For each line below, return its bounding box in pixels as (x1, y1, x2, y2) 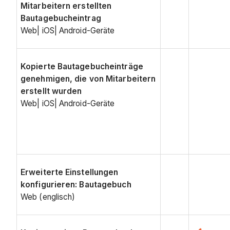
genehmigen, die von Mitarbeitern (21, 73, 156, 84)
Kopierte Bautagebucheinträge (21, 61, 143, 71)
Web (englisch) (21, 191, 75, 202)
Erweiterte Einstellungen (21, 167, 119, 177)
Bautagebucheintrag (21, 13, 101, 23)
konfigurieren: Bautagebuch (21, 179, 131, 189)
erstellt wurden (21, 86, 82, 96)
